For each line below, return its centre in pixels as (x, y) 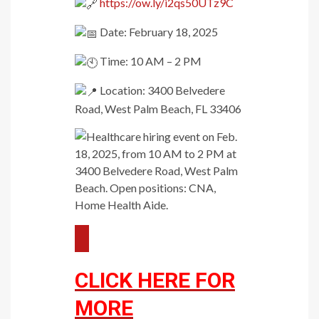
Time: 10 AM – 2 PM (150, 61)
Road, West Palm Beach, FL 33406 (158, 108)
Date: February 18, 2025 (158, 31)
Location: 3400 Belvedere (161, 90)
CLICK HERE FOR (155, 280)
